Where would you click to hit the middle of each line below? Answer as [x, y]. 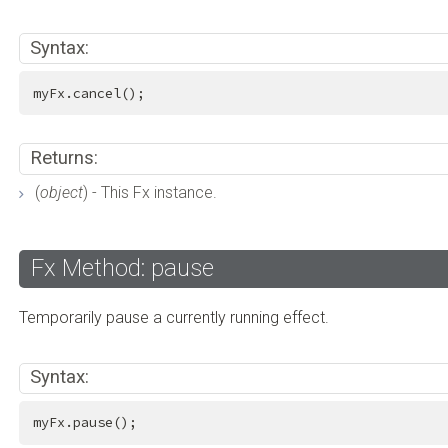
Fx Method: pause [123, 267]
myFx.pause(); [84, 423]
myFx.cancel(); [88, 93]
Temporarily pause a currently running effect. [174, 317]
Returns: [63, 158]
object [62, 192]
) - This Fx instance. [150, 192]
